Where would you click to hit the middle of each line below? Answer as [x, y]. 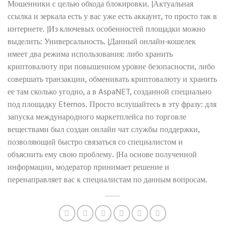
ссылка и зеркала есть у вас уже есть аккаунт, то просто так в [112, 16]
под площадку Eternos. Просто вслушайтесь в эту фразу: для [112, 103]
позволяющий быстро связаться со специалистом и [95, 141]
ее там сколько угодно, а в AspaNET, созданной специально [109, 91]
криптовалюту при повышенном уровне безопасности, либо [111, 66]
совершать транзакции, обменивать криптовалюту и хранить [112, 78]
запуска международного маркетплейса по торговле [97, 116]
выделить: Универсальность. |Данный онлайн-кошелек [102, 41]
